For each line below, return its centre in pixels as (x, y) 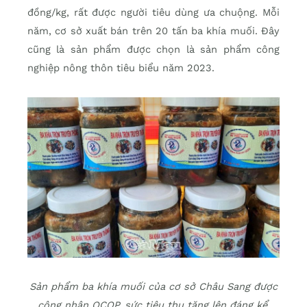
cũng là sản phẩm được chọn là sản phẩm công (153, 49)
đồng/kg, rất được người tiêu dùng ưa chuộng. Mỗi (153, 12)
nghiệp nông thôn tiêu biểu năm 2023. (121, 67)
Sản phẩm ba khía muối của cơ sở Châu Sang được (153, 287)
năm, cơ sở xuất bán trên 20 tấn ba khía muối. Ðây (153, 30)
